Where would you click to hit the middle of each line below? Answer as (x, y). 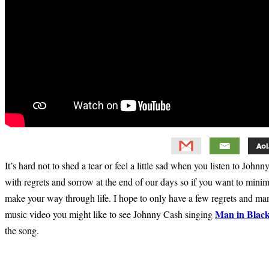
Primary (28, 249)
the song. (22, 230)
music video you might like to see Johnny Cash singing (110, 214)
